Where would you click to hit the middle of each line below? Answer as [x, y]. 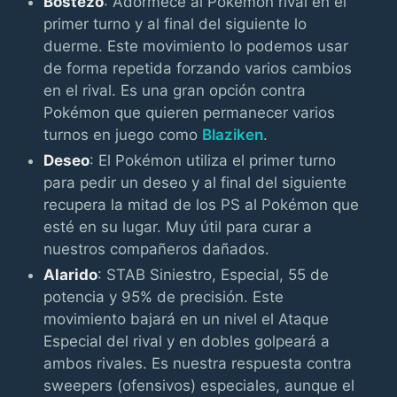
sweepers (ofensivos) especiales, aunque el [199, 385]
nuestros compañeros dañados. [157, 249]
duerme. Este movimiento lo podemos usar [196, 46]
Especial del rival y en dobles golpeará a [187, 341]
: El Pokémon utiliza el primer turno [213, 160]
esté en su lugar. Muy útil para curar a [178, 226]
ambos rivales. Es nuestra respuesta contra [198, 363]
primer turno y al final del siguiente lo [175, 23]
